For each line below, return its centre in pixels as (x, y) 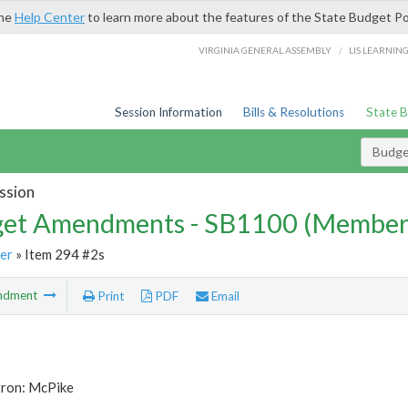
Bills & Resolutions (294, 112)
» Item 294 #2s (58, 254)
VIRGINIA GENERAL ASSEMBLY (265, 50)
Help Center (50, 17)
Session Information (168, 112)
